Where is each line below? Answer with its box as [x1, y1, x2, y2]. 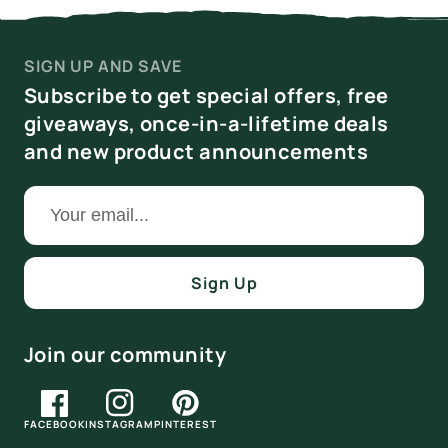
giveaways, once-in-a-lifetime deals [24, 109, 389, 137]
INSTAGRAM [85, 416, 154, 431]
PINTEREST [154, 416, 217, 431]
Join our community [24, 340, 227, 368]
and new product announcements [24, 137, 369, 165]
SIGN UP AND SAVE [24, 54, 182, 77]
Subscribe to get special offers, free [24, 81, 389, 109]
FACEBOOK [24, 416, 85, 431]
